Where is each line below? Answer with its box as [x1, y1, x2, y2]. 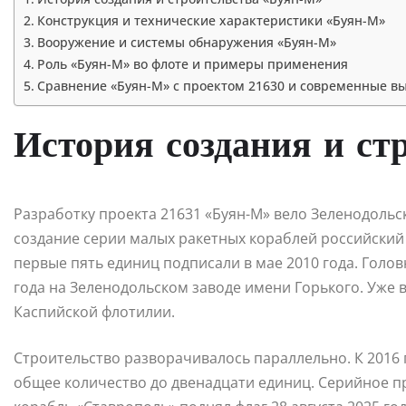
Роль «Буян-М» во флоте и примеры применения [36, 55, 348, 73]
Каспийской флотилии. [14, 302, 175, 323]
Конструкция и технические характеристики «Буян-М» [36, 12, 385, 30]
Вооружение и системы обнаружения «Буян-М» [36, 34, 336, 52]
